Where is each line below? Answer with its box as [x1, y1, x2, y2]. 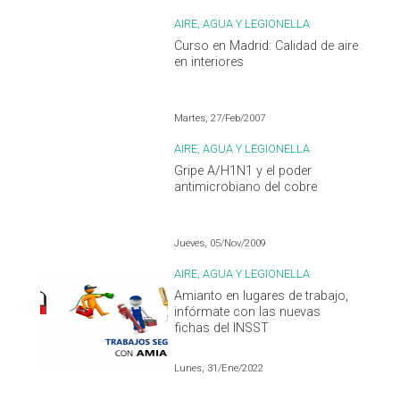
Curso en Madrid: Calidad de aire [174, 37, 359, 54]
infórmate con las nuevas [174, 304, 321, 320]
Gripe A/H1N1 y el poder [174, 162, 312, 179]
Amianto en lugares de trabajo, [174, 287, 349, 304]
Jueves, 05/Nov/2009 [174, 237, 267, 249]
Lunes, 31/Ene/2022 [174, 362, 264, 374]
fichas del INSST [174, 320, 270, 336]
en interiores [174, 54, 245, 70]
